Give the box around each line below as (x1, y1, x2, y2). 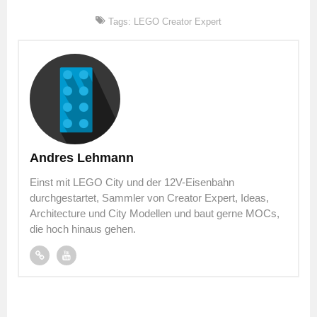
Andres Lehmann (30, 150, 134, 165)
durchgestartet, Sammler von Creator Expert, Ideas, (30, 191, 269, 204)
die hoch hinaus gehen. (30, 222, 136, 235)
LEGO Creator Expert (134, 16, 221, 27)
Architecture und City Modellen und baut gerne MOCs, (30, 207, 279, 219)
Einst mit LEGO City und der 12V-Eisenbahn (30, 175, 234, 188)
